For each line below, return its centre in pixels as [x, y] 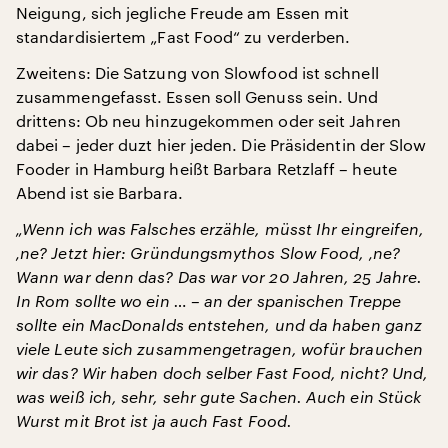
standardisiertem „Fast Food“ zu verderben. [183, 36]
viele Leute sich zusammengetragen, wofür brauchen [219, 348]
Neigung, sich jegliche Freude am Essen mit [183, 12]
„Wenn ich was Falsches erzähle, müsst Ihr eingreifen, [220, 228]
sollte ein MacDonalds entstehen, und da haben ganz [219, 324]
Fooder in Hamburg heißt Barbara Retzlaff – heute [206, 168]
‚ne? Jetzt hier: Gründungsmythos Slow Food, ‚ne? [208, 252]
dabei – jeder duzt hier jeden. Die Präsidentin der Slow [221, 144]
